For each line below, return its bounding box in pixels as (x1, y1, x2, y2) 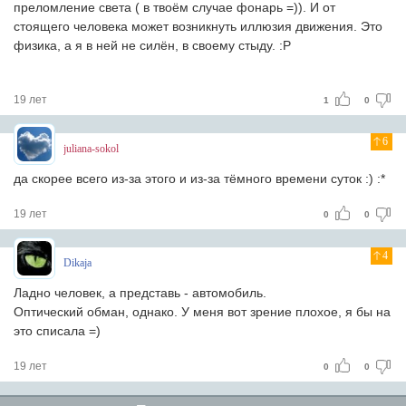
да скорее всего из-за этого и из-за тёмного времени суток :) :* (14, 171, 385, 186)
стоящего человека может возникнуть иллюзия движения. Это (14, 19, 382, 34)
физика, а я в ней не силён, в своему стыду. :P (14, 38, 291, 53)
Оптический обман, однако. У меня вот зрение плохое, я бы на (14, 304, 391, 319)
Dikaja (63, 256, 92, 269)
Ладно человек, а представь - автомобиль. (14, 285, 266, 300)
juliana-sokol (63, 142, 119, 155)
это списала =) (14, 324, 101, 338)
